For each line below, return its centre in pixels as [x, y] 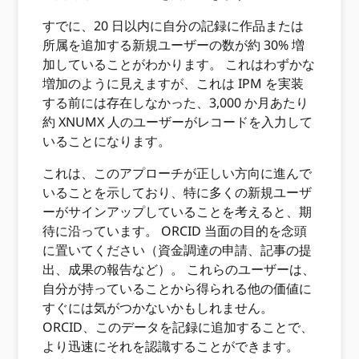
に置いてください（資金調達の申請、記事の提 [177, 250]
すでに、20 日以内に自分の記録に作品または [173, 26]
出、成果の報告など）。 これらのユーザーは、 [179, 269]
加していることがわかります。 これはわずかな [179, 64]
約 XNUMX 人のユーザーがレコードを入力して [178, 122]
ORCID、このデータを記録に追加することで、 [178, 327]
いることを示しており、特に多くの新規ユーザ [177, 192]
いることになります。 [109, 141]
